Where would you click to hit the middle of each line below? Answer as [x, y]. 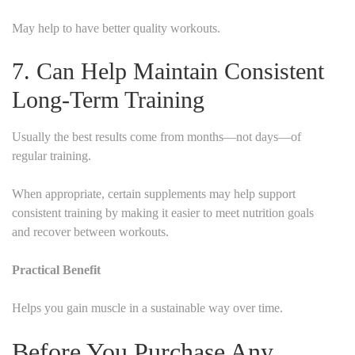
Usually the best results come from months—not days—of [157, 136]
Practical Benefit [56, 269]
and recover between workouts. [90, 231]
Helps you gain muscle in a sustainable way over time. [147, 307]
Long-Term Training [108, 99]
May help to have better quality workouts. [116, 28]
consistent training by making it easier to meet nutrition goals [163, 212]
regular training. [52, 155]
